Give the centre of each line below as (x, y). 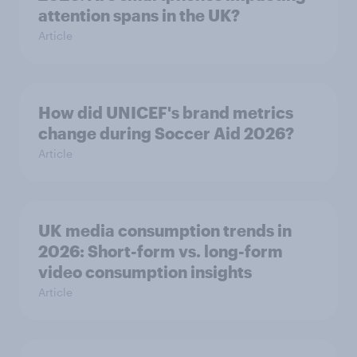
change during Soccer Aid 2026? (166, 133)
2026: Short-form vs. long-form (161, 251)
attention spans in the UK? (139, 16)
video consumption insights (145, 272)
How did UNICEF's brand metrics (166, 113)
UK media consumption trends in (165, 231)
